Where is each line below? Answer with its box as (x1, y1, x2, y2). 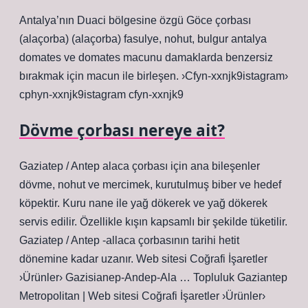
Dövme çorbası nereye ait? (19, 120, 225, 141)
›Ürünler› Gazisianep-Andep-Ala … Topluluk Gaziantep (19, 272, 287, 283)
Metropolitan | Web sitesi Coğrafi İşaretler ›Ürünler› (19, 290, 265, 302)
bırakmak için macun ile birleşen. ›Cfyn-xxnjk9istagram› (19, 70, 288, 82)
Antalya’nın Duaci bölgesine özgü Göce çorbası (19, 14, 251, 26)
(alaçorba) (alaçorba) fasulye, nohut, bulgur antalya (19, 33, 267, 45)
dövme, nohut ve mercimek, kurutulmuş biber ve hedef (19, 179, 281, 190)
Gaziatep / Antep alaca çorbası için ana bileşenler (19, 160, 260, 172)
